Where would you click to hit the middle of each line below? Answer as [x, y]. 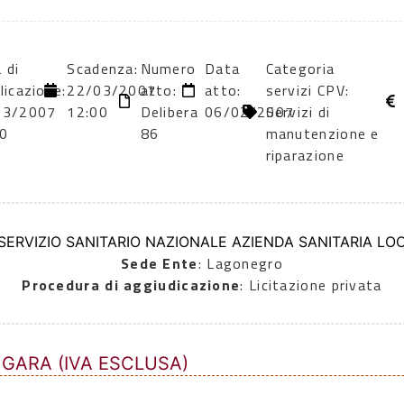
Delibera [169, 112]
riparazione [305, 156]
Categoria [300, 69]
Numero [168, 69]
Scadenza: [103, 69]
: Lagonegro [240, 264]
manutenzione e [322, 134]
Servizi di [298, 112]
